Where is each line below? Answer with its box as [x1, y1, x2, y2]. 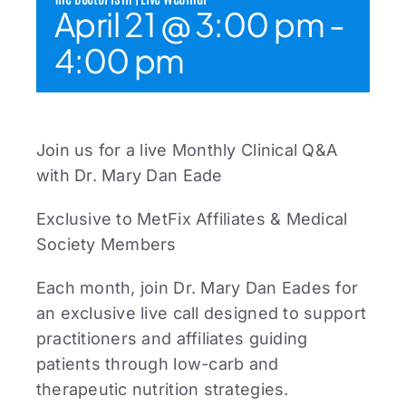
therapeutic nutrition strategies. [35, 379, 289, 399]
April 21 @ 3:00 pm [53, 3, 324, 44]
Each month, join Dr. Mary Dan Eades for [35, 277, 359, 297]
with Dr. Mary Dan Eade [35, 165, 223, 185]
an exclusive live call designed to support [35, 303, 367, 323]
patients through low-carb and [35, 353, 279, 373]
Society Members [35, 234, 177, 254]
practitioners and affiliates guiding [35, 328, 308, 348]
